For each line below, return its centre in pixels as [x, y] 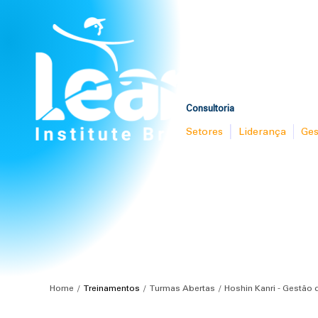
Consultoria [210, 109]
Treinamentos [112, 289]
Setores [205, 131]
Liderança [262, 131]
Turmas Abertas [182, 289]
